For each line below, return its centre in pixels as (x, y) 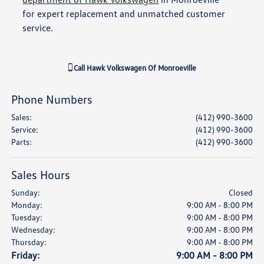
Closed (240, 192)
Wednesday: (34, 229)
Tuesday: (27, 217)
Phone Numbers (52, 99)
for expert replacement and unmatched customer (124, 13)
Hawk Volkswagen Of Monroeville (141, 67)
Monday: (27, 204)
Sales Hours (41, 174)
